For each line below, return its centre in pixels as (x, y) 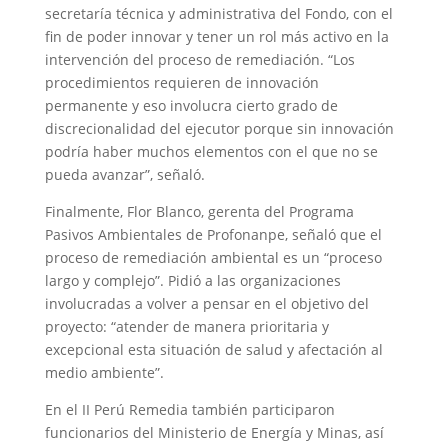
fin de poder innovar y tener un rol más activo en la (216, 37)
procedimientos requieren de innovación (181, 83)
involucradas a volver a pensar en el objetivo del (206, 304)
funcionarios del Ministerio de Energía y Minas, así (214, 433)
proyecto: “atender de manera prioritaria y (186, 327)
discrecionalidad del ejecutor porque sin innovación (219, 129)
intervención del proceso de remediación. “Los (199, 60)
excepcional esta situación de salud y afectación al (213, 350)
